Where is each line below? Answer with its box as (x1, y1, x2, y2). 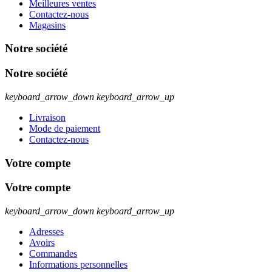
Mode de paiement (29, 123, 100, 134)
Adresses (29, 226, 64, 237)
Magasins (29, 19, 66, 30)
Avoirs (29, 237, 55, 248)
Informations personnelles (29, 259, 127, 270)
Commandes (29, 248, 77, 259)
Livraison (29, 112, 66, 123)
